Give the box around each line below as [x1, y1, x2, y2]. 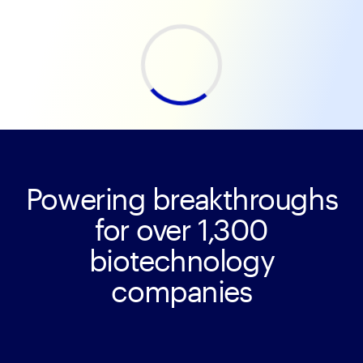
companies [111, 274, 252, 308]
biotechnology [88, 243, 275, 277]
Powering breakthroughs [25, 181, 338, 216]
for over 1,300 [95, 212, 268, 246]
